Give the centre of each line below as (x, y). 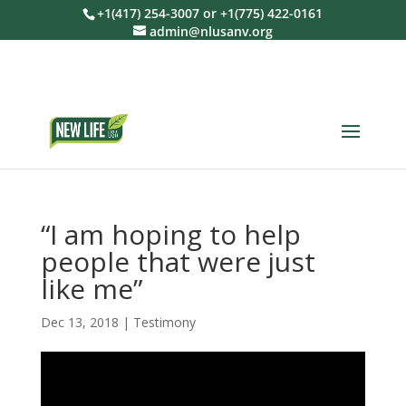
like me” (91, 289)
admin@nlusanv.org (211, 31)
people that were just (178, 261)
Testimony (164, 322)
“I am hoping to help (170, 234)
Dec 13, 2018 (79, 322)
